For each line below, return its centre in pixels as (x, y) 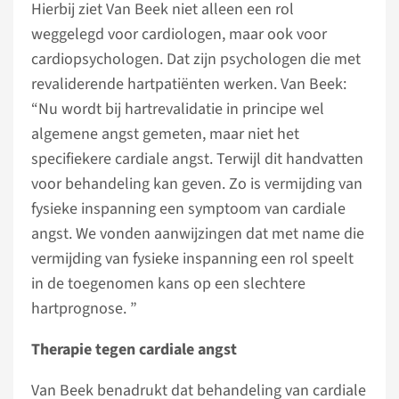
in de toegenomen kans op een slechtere (168, 283)
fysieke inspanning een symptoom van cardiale (188, 208)
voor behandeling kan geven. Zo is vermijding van (197, 183)
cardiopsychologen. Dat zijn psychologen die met (196, 59)
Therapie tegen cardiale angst (134, 349)
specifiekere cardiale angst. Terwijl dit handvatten (197, 159)
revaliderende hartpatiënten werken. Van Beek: (189, 84)
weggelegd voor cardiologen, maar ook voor (179, 34)
